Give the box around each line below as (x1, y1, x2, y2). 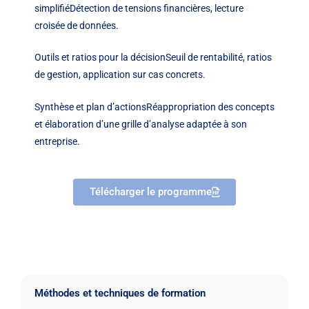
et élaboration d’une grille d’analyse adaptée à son (34, 118, 247, 130)
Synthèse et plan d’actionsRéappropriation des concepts (34, 101, 275, 112)
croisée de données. (34, 20, 119, 32)
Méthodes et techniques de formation (34, 287, 206, 300)
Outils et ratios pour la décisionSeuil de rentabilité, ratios (34, 52, 272, 63)
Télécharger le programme (90, 186, 212, 199)
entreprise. (34, 135, 80, 147)
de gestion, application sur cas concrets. (34, 69, 206, 81)
